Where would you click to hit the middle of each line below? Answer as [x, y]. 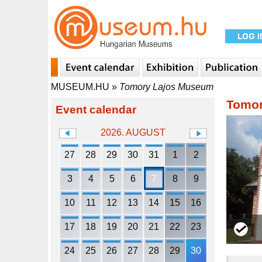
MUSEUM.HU [80, 87]
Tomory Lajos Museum [166, 87]
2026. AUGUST [133, 132]
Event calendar [96, 110]
